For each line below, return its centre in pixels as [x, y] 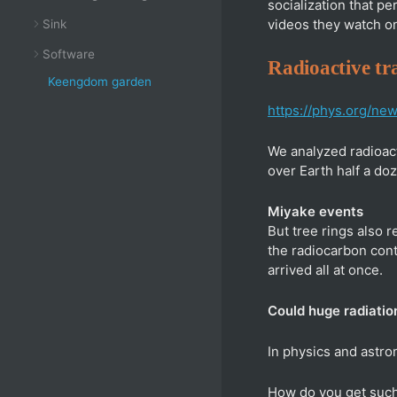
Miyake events [315, 211]
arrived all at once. [325, 270]
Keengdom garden [100, 82]
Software [69, 54]
